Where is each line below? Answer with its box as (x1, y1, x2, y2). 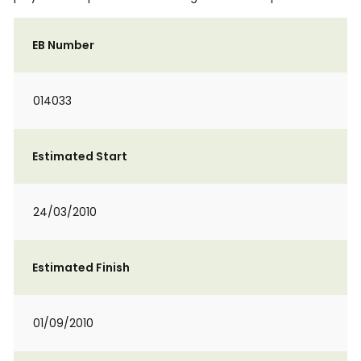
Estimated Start (32, 148, 127, 164)
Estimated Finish (32, 259, 130, 276)
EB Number (32, 37, 94, 53)
